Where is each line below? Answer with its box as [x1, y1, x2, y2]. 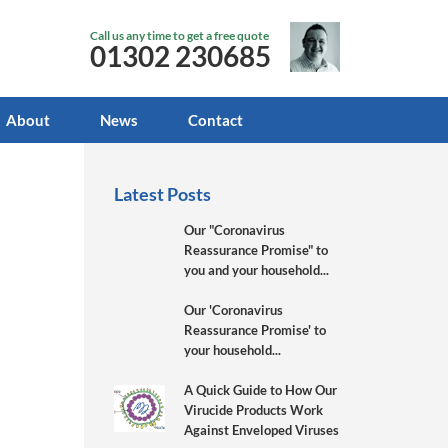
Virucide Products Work [184, 401, 324, 418]
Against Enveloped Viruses [184, 421, 340, 438]
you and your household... [184, 261, 330, 278]
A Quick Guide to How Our [184, 381, 338, 398]
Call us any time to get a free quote [90, 28, 269, 43]
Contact [188, 110, 243, 129]
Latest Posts [114, 182, 212, 205]
